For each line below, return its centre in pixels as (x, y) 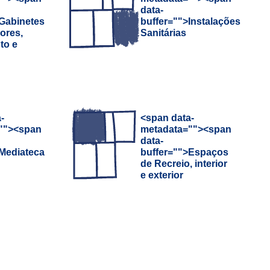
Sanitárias (164, 33)
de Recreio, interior (184, 163)
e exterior (162, 175)
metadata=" (167, 129)
